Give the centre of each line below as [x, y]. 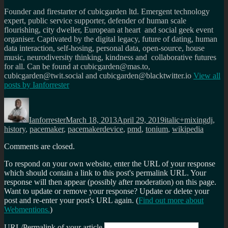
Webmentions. [27, 210]
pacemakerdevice [95, 129]
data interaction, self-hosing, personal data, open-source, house [104, 48]
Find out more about [171, 201]
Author [40, 102]
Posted [76, 102]
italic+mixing [186, 120]
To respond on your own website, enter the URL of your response [110, 164]
